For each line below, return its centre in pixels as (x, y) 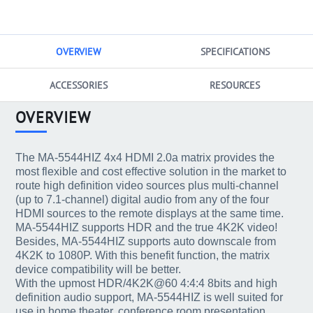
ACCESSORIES (78, 85)
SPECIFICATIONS (235, 51)
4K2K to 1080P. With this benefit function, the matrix (143, 256)
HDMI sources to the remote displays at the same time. (150, 214)
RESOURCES (235, 85)
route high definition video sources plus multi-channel (147, 186)
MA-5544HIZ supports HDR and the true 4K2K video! (147, 228)
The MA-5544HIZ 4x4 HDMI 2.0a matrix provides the (145, 158)
